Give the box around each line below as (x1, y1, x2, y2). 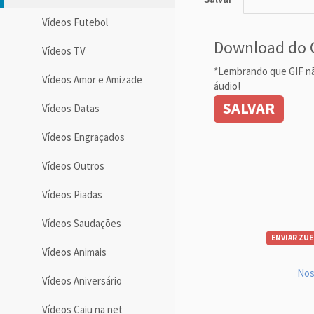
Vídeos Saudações (42, 216, 121, 230)
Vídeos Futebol (42, 15, 108, 29)
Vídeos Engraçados (42, 130, 125, 144)
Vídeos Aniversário (42, 273, 122, 287)
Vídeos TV (42, 43, 86, 57)
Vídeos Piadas (42, 187, 102, 201)
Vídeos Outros (42, 158, 104, 172)
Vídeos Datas (42, 101, 100, 115)
